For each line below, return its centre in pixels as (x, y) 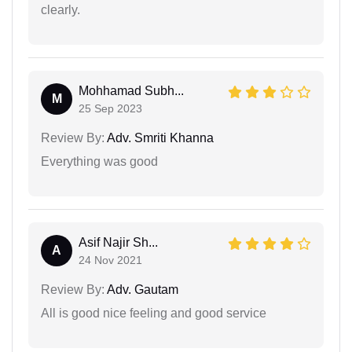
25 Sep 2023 (110, 108)
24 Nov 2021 (110, 260)
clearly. (60, 10)
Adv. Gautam (141, 290)
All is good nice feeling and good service (154, 313)
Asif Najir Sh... (118, 242)
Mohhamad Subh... (131, 91)
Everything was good (99, 161)
